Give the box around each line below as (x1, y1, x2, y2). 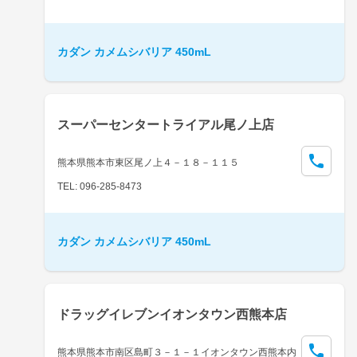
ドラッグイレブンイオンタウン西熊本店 (57, 307, 287, 321)
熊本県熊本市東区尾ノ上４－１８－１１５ (57, 156, 239, 168)
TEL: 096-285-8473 (57, 180, 142, 192)
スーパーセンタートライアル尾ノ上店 (57, 117, 274, 131)
